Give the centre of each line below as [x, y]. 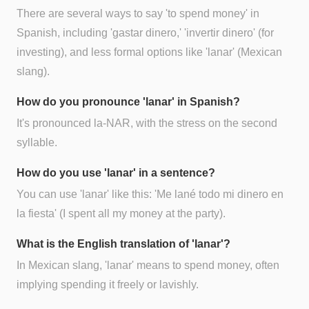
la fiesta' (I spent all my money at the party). [121, 214]
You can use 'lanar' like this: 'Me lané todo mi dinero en [150, 195]
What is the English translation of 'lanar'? [123, 244]
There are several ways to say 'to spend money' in [138, 13]
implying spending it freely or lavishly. [108, 285]
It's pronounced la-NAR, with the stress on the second [147, 123]
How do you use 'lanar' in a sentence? [116, 172]
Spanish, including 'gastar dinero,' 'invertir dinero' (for [145, 32]
